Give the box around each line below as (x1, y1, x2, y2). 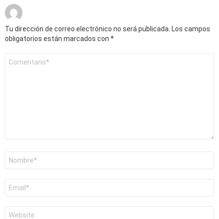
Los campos (172, 25, 210, 33)
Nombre (5, 152, 28, 159)
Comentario (5, 54, 40, 61)
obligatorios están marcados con (5, 35, 110, 43)
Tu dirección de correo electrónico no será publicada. (5, 25, 170, 33)
